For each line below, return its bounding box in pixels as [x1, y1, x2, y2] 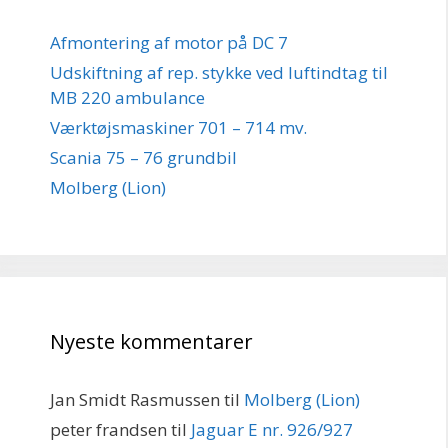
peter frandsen [50, 417, 167, 441]
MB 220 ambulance [50, 85, 205, 109]
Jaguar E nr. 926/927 [191, 417, 353, 441]
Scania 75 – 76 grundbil [50, 145, 237, 169]
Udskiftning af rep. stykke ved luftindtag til [50, 60, 388, 84]
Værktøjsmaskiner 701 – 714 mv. [50, 115, 307, 139]
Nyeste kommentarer [50, 327, 253, 355]
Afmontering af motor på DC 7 [50, 30, 288, 54]
